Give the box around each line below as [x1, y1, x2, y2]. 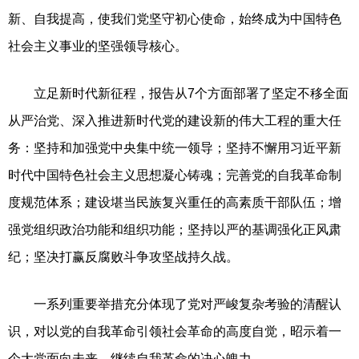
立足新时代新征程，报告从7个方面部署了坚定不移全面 [8, 86, 349, 100]
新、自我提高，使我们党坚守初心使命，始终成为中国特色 [8, 11, 341, 26]
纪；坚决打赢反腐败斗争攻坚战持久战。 [8, 249, 239, 264]
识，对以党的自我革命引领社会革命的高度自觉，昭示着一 [8, 324, 341, 338]
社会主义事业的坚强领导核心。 [8, 38, 188, 53]
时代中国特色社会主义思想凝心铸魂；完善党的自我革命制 [8, 167, 341, 182]
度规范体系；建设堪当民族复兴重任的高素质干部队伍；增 [8, 195, 341, 209]
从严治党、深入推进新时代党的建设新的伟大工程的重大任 [8, 113, 341, 127]
